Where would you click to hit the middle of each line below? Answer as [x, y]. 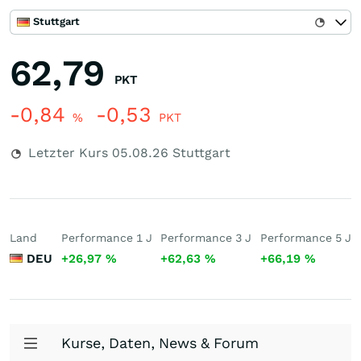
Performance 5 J [305, 238]
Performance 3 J [206, 238]
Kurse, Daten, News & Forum [160, 343]
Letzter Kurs [68, 153]
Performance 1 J [106, 238]
